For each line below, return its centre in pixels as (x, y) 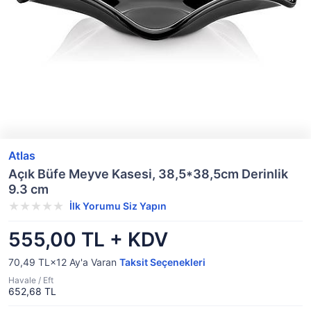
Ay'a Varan (93, 262)
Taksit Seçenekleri (162, 262)
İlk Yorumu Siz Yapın (118, 206)
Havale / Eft (31, 280)
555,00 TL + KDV (88, 239)
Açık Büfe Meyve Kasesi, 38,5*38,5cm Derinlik (148, 174)
